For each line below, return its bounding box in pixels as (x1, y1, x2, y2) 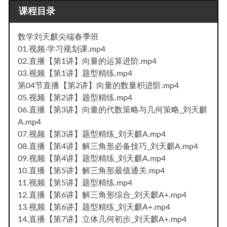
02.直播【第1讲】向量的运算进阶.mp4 (18, 57, 157, 65)
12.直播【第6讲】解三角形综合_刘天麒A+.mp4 (18, 191, 186, 199)
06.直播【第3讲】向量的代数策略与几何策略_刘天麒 (18, 105, 207, 114)
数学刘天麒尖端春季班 (18, 32, 99, 41)
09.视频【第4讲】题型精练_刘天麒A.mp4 (18, 154, 166, 163)
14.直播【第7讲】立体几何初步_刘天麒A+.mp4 (18, 215, 186, 223)
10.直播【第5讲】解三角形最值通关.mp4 (18, 166, 165, 175)
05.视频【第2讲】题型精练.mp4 (18, 93, 132, 102)
